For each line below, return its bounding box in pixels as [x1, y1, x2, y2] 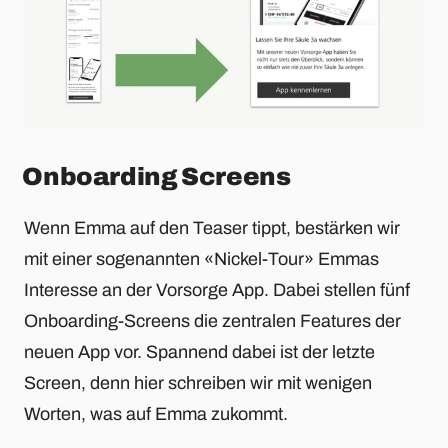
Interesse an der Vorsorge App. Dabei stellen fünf [24, 279, 410, 300]
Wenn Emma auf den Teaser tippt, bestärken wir [24, 217, 400, 238]
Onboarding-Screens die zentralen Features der [24, 310, 401, 331]
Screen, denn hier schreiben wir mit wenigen [24, 372, 372, 393]
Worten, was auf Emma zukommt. [24, 403, 288, 424]
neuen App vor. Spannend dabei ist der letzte [24, 341, 375, 362]
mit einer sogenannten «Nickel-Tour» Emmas [24, 248, 379, 269]
